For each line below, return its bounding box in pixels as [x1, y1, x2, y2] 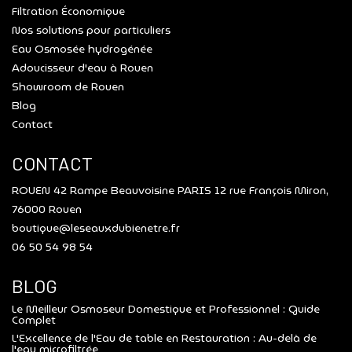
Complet [12, 311, 56, 328]
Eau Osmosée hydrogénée [12, 40, 152, 57]
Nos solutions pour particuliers [12, 21, 170, 38]
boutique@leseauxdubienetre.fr [12, 219, 180, 236]
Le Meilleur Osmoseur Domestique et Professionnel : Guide [12, 300, 320, 317]
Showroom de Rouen [12, 78, 124, 95]
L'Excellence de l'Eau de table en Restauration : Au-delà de [12, 329, 317, 346]
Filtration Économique [12, 2, 125, 20]
